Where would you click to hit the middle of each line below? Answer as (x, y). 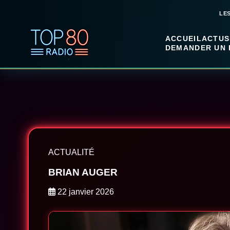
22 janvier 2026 (84, 192)
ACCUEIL (183, 39)
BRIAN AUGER (83, 172)
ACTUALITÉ (71, 152)
